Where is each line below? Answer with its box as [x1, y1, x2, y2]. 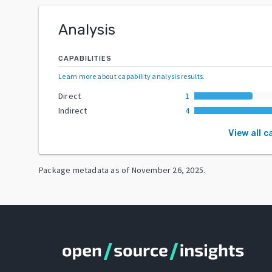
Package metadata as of [39, 164, 130, 175]
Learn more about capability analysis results [58, 71, 203, 81]
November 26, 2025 [131, 164, 204, 175]
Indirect [58, 104, 87, 116]
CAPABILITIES [58, 54, 112, 63]
